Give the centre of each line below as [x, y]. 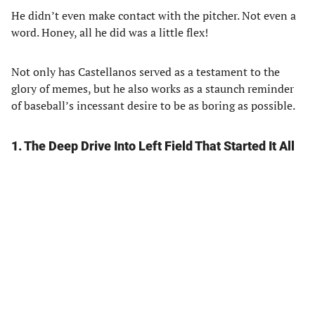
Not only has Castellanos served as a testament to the [146, 72]
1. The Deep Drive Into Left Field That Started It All [153, 146]
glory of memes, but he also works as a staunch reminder [153, 89]
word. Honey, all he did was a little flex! [111, 32]
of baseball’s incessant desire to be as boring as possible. [154, 105]
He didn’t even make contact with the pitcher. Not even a [154, 15]
